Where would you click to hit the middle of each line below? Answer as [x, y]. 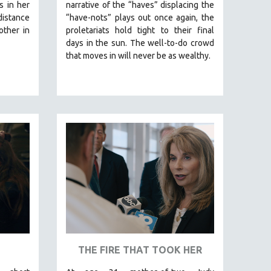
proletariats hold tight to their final [140, 30]
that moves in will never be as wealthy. [138, 55]
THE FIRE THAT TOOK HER [140, 250]
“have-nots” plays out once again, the [140, 17]
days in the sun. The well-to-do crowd [140, 43]
